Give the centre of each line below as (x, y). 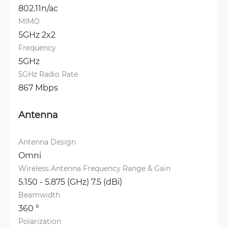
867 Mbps (38, 87)
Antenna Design (47, 142)
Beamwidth (39, 195)
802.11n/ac (38, 8)
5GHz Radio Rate (48, 74)
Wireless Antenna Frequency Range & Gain (94, 168)
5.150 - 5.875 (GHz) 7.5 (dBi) (70, 181)
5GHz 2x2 (37, 34)
